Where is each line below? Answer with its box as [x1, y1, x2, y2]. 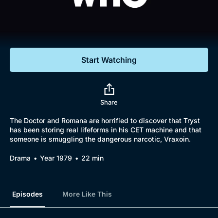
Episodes [12, 190, 43, 198]
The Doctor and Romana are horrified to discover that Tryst [10, 116, 200, 125]
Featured [12, 32, 50, 42]
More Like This [62, 190, 112, 198]
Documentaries [24, 14, 89, 24]
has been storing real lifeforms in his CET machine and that [10, 126, 201, 134]
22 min [81, 154, 104, 162]
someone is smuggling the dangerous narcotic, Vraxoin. [10, 135, 191, 143]
